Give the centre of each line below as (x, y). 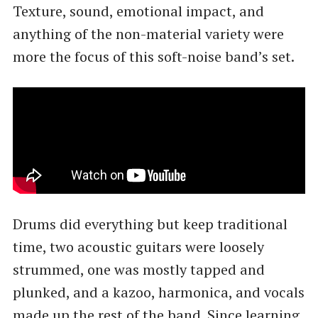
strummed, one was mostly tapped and (138, 269)
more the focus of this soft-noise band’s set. (153, 57)
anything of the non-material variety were (148, 34)
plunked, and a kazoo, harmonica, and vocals (158, 292)
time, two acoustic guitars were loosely (138, 246)
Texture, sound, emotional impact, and (138, 11)
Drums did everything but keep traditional (150, 224)
